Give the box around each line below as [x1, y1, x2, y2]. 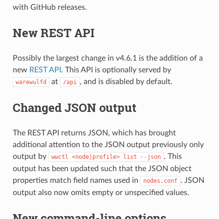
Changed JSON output [12, 100, 136, 116]
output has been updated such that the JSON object [12, 165, 192, 173]
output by [12, 153, 48, 161]
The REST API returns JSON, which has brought [12, 129, 176, 137]
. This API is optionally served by [61, 66, 171, 74]
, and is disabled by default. [79, 78, 173, 86]
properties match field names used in [12, 176, 140, 185]
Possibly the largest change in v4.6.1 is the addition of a [12, 54, 203, 63]
